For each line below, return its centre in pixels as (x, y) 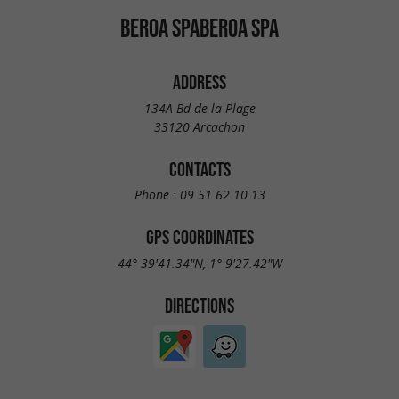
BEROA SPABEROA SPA (199, 28)
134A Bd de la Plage (199, 108)
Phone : (157, 195)
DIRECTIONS (199, 305)
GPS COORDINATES (199, 237)
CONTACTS (199, 169)
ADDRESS (199, 82)
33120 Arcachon (199, 126)
